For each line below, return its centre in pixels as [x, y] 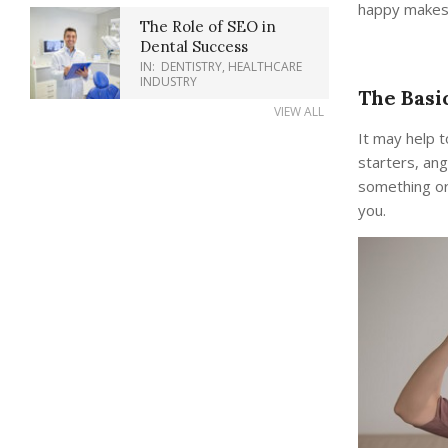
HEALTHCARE [265, 66]
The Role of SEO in [208, 26]
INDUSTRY [168, 81]
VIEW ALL [298, 111]
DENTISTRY [191, 66]
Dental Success [194, 46]
